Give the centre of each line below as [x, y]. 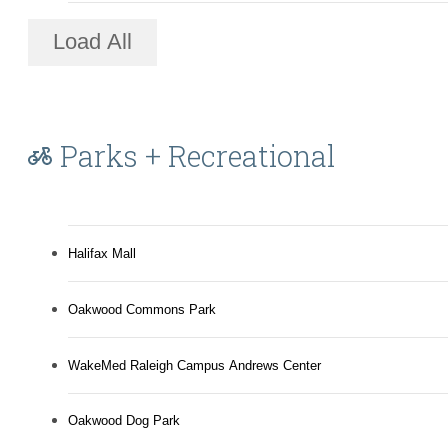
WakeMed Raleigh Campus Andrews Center [194, 366]
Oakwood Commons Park [142, 310]
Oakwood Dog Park [124, 421]
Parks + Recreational [197, 155]
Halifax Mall [102, 254]
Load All [92, 42]
